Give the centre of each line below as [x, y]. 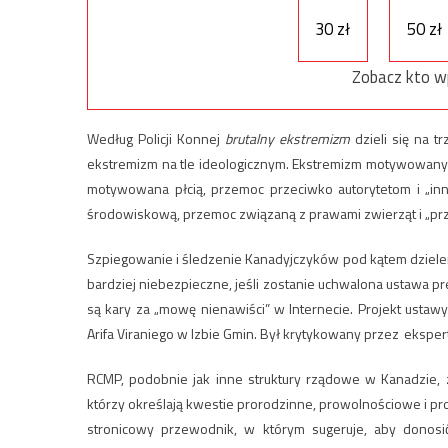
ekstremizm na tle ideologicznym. [188, 164]
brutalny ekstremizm [288, 139]
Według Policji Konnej [156, 139]
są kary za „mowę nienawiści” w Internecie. [220, 309]
